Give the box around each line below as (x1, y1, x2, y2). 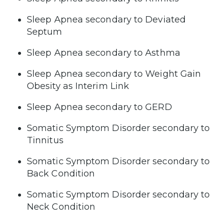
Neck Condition (27, 201, 96, 212)
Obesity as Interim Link (27, 80, 130, 91)
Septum (27, 26, 63, 37)
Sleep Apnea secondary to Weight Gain (27, 68, 201, 79)
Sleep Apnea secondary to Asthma (27, 47, 180, 58)
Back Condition (27, 168, 95, 179)
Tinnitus (27, 134, 64, 146)
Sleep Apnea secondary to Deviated (27, 14, 186, 25)
